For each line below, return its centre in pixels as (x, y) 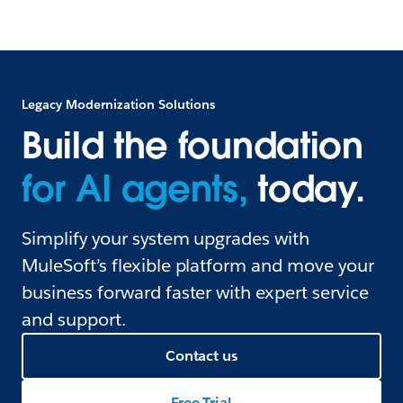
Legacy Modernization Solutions (118, 104)
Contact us (201, 356)
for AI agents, (135, 189)
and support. (74, 319)
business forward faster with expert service (195, 292)
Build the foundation (193, 146)
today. (306, 189)
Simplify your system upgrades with (166, 238)
